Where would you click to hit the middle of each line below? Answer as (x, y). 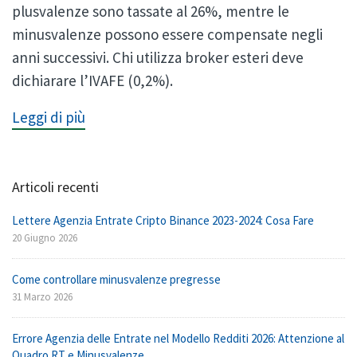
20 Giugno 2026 (45, 238)
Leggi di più (49, 118)
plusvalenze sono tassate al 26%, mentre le (151, 11)
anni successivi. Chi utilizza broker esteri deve (158, 57)
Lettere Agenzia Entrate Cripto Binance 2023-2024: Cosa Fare (163, 221)
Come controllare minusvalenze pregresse (116, 280)
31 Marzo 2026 (42, 297)
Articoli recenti (55, 187)
